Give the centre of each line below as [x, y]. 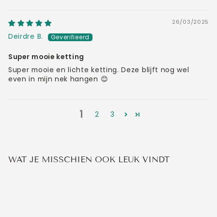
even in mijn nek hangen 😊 [58, 79]
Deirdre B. [26, 37]
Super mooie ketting [46, 57]
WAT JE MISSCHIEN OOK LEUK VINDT [89, 160]
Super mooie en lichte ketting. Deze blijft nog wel [99, 70]
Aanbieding [66, 183]
